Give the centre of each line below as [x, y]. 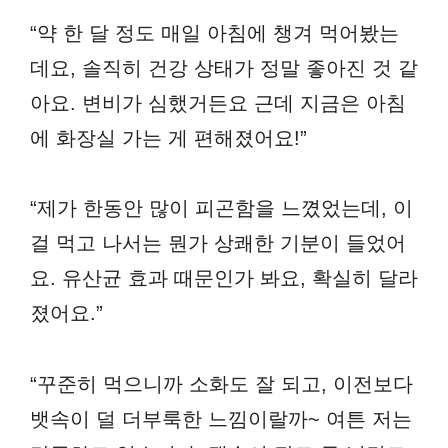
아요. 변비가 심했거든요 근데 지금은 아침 [218, 103]
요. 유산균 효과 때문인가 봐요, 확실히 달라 [224, 278]
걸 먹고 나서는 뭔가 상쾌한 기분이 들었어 [218, 243]
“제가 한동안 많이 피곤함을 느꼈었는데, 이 [221, 208]
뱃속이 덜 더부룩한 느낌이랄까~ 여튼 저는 [221, 418]
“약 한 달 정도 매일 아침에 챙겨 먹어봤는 [214, 33]
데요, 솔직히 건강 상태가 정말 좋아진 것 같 [224, 68]
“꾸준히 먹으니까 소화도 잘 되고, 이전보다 [221, 383]
